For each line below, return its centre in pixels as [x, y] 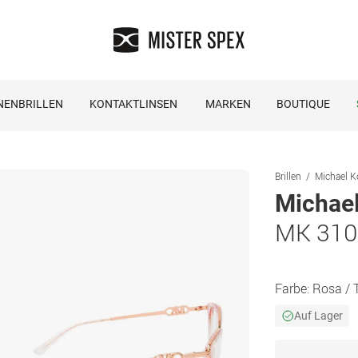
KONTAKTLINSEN [133, 104]
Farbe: [294, 288]
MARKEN [228, 104]
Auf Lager [318, 316]
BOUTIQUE [303, 104]
